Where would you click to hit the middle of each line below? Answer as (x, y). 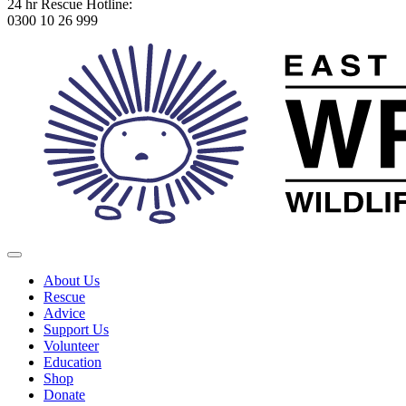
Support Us (76, 329)
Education (72, 362)
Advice (64, 313)
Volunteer (71, 346)
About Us (72, 280)
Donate (64, 395)
